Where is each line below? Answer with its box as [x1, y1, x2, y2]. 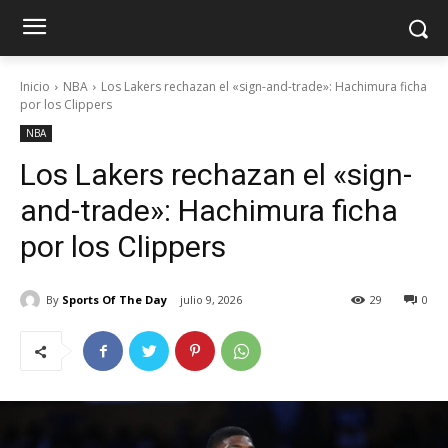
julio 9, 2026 [180, 292, 242, 308]
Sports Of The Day [62, 291, 167, 307]
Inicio [20, 78, 50, 95]
